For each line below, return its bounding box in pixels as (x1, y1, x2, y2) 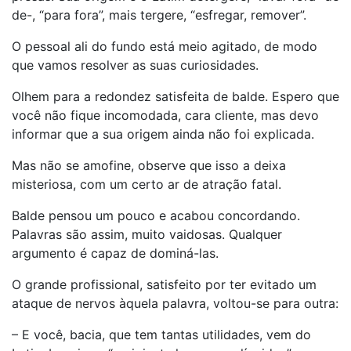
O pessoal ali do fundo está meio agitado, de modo (12, 38, 317, 54)
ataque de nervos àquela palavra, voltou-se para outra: (12, 295, 338, 311)
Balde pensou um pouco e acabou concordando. (12, 208, 300, 223)
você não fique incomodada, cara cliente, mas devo (12, 107, 319, 123)
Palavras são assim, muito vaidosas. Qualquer (12, 226, 282, 242)
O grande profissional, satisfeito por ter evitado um (12, 277, 317, 292)
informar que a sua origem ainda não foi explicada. (12, 126, 314, 142)
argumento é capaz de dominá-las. (12, 245, 219, 261)
